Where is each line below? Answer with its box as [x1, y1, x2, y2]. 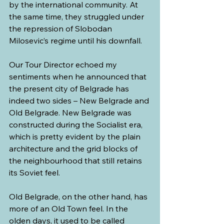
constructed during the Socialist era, [9, 119, 144, 129]
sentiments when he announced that [9, 71, 148, 81]
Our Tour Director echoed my [9, 59, 119, 69]
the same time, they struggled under [9, 11, 146, 21]
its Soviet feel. [9, 167, 62, 177]
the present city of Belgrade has [9, 83, 131, 93]
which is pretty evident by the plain [9, 131, 142, 141]
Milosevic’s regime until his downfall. [9, 35, 142, 45]
